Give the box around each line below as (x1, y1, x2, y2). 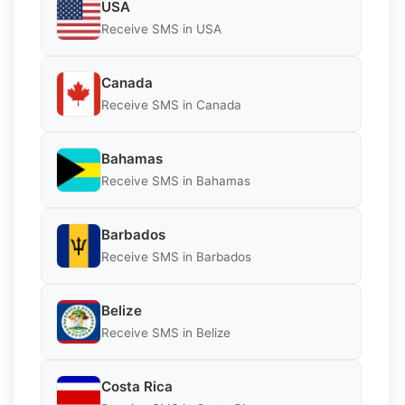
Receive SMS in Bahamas (101, 174, 250, 189)
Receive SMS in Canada (101, 98, 241, 113)
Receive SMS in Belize (101, 325, 231, 341)
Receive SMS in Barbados (101, 250, 251, 265)
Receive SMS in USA (101, 22, 221, 37)
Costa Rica (101, 378, 173, 396)
